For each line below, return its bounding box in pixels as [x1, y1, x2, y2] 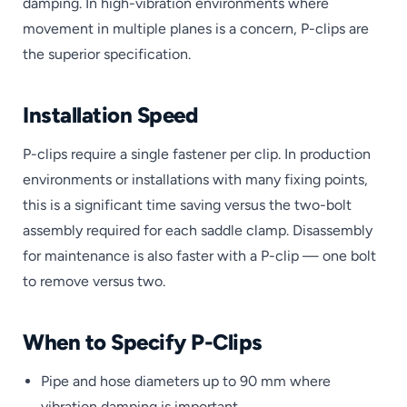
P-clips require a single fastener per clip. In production [23, 144, 371, 163]
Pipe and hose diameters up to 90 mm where [41, 372, 331, 390]
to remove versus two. [23, 272, 165, 290]
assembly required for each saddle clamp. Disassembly [23, 221, 372, 239]
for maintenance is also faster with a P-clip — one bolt [23, 246, 376, 264]
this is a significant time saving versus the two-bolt [23, 195, 352, 213]
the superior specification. [23, 45, 191, 63]
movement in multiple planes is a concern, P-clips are [23, 19, 369, 37]
